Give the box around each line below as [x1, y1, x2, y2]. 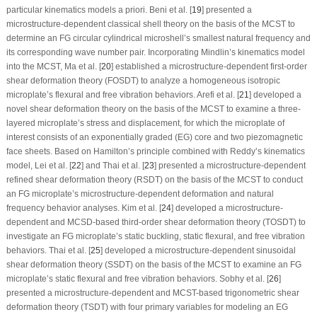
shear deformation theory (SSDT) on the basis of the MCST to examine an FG [6, 259, 301, 270]
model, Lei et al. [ [6, 160, 71, 171]
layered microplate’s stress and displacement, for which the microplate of [6, 117, 284, 128]
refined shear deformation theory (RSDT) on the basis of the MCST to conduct [6, 174, 303, 185]
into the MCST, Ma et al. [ [6, 61, 101, 71]
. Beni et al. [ [144, 4, 192, 15]
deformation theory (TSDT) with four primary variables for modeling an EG [6, 301, 288, 312]
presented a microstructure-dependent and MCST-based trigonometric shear [6, 287, 299, 298]
